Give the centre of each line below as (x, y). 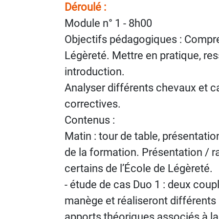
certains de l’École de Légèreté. (139, 168)
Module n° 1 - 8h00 (108, 23)
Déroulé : (85, 7)
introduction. (95, 72)
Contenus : (90, 120)
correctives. (93, 104)
